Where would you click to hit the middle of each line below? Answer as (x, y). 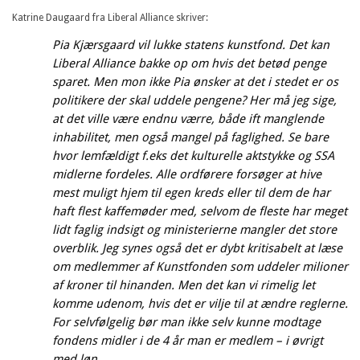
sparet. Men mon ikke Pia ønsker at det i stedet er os (195, 82)
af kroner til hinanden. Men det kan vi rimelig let (184, 285)
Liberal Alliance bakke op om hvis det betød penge (189, 63)
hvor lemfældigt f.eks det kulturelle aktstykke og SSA (193, 155)
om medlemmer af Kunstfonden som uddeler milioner (200, 266)
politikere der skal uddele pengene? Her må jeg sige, (194, 100)
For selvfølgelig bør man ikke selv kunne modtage (186, 322)
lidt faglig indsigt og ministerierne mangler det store (194, 229)
